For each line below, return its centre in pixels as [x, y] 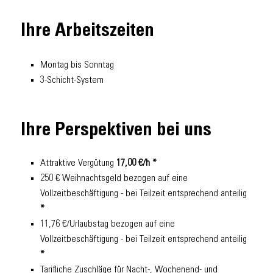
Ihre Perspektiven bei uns [116, 131]
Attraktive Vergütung [78, 163]
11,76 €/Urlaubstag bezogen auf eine [108, 224]
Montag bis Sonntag [77, 65]
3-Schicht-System [72, 80]
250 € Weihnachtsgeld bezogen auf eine [114, 178]
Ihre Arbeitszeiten [87, 32]
